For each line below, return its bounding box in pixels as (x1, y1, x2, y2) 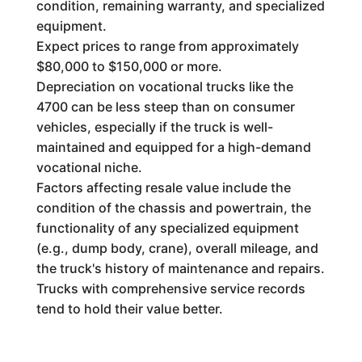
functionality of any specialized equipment (36, 220, 299, 236)
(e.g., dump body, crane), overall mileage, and (36, 240, 318, 256)
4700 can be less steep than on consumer (36, 99, 295, 115)
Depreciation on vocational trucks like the (36, 78, 293, 95)
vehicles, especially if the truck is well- (36, 119, 273, 135)
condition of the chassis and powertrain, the (36, 200, 311, 216)
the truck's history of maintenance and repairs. (36, 260, 325, 276)
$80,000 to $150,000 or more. (36, 58, 222, 74)
